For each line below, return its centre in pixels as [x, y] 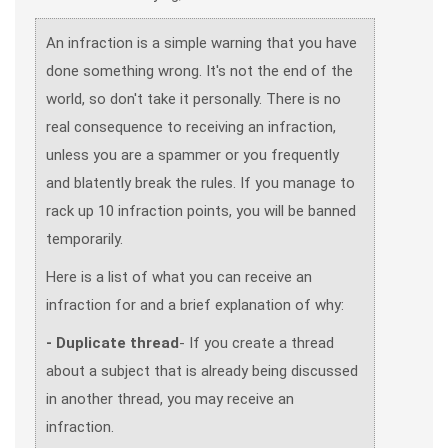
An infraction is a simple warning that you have [201, 43]
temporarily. [84, 239]
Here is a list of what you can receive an [179, 277]
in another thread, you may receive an [170, 399]
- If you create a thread [256, 343]
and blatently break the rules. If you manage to [200, 183]
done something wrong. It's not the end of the [199, 71]
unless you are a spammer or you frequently [192, 155]
